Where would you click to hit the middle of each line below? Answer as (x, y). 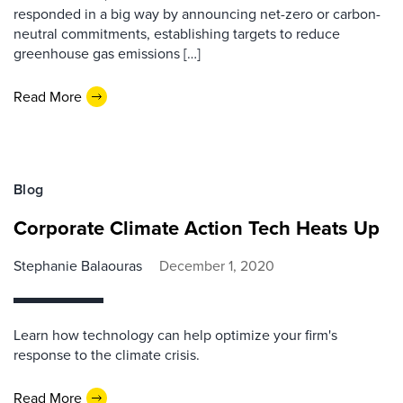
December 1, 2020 (217, 266)
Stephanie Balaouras (78, 266)
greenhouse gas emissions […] (107, 54)
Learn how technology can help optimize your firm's (175, 335)
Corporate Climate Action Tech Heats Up (197, 228)
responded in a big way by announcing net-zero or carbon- (197, 14)
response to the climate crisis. (107, 355)
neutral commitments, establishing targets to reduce (177, 34)
